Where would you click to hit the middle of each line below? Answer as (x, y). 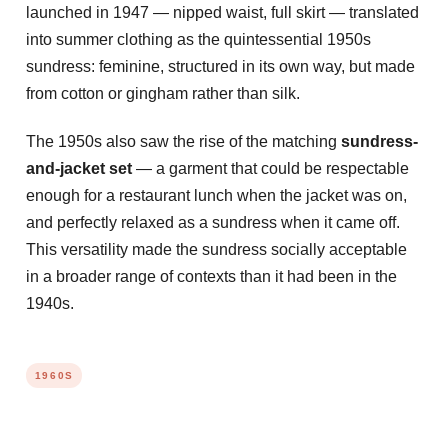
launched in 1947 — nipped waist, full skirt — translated (222, 12)
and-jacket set (79, 168)
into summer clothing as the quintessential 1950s (198, 39)
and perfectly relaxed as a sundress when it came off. (213, 222)
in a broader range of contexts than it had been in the (211, 276)
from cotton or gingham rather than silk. (163, 93)
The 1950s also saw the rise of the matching (183, 141)
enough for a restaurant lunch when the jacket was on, (216, 195)
